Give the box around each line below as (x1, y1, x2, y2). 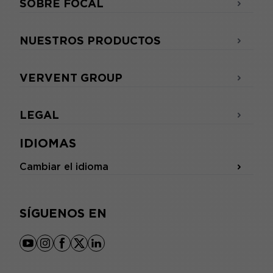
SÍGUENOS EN (19, 206, 107, 221)
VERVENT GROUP (19, 71, 122, 85)
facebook (61, 243, 108, 255)
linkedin (95, 243, 134, 255)
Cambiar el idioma (19, 161, 108, 173)
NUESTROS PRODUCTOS (19, 34, 161, 48)
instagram (44, 243, 93, 255)
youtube (27, 243, 67, 255)
